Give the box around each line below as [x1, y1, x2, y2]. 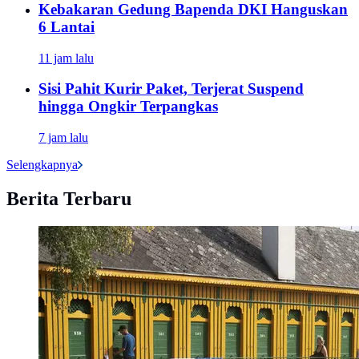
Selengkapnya [6, 158, 78, 172]
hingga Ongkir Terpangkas [38, 98, 218, 115]
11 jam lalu [38, 50, 94, 65]
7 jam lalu [38, 131, 88, 145]
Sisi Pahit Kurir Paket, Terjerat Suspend [38, 80, 304, 98]
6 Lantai [38, 18, 95, 36]
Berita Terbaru [6, 188, 131, 210]
